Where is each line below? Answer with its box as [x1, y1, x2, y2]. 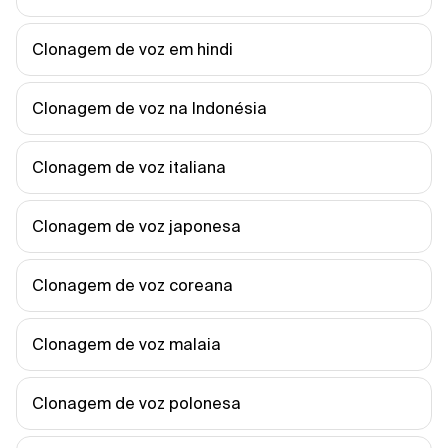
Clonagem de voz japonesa [32, 217, 241, 235]
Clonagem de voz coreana [32, 276, 233, 294]
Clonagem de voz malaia [32, 335, 221, 353]
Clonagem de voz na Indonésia [32, 99, 267, 117]
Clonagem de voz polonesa [32, 394, 241, 412]
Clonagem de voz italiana [32, 158, 226, 176]
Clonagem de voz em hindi [32, 40, 233, 58]
